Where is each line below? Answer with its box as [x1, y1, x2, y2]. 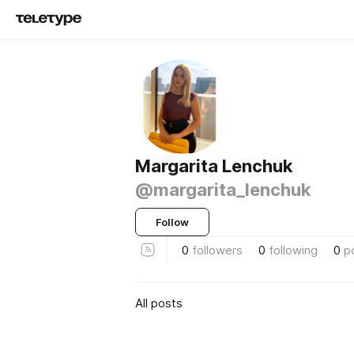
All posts [135, 295, 183, 311]
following [269, 242, 318, 258]
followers [192, 242, 243, 258]
